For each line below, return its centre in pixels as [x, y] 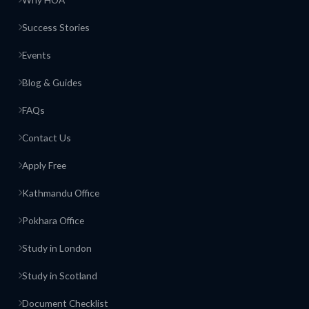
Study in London [57, 248]
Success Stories [56, 27]
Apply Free [44, 165]
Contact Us [47, 137]
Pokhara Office [53, 220]
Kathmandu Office [61, 192]
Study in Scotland [60, 275]
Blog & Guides [52, 82]
